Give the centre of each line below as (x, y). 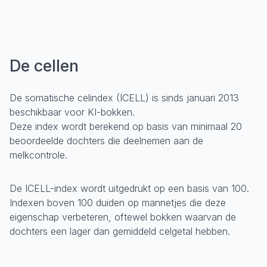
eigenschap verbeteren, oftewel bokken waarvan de (123, 217)
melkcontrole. (38, 155)
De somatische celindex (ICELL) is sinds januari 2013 (124, 98)
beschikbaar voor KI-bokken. (72, 112)
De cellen (44, 66)
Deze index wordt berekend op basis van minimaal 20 (126, 126)
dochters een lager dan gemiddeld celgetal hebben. (120, 231)
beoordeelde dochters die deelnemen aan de (106, 141)
